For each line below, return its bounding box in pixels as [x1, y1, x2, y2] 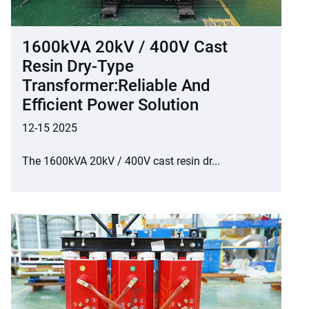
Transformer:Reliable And [22, 76, 210, 96]
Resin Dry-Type [22, 57, 134, 77]
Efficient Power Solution [22, 95, 199, 115]
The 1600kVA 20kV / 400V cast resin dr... [22, 154, 220, 168]
